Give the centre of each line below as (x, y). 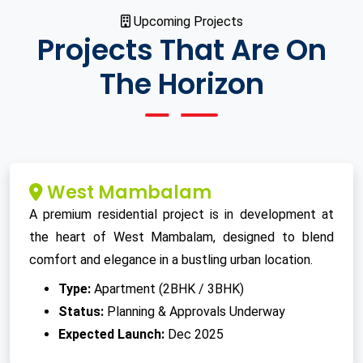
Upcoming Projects (186, 22)
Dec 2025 (194, 335)
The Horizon (181, 84)
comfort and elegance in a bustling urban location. (171, 260)
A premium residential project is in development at (181, 215)
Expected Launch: (111, 335)
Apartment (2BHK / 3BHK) (167, 289)
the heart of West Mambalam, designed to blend (181, 237)
